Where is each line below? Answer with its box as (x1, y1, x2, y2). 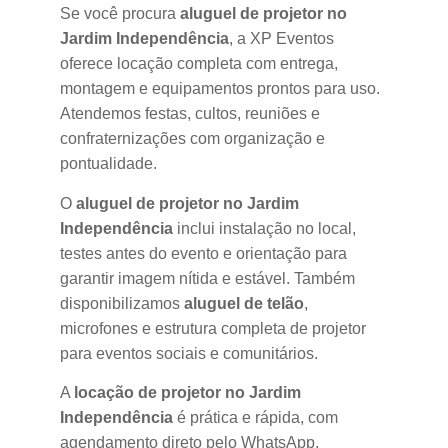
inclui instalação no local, (173, 219, 356, 237)
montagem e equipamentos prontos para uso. (60, 80, 380, 98)
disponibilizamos (60, 294, 184, 312)
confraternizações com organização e (60, 130, 325, 148)
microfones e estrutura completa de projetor (60, 319, 366, 337)
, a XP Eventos (229, 30, 334, 48)
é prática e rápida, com (173, 409, 338, 427)
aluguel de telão (184, 294, 304, 312)
